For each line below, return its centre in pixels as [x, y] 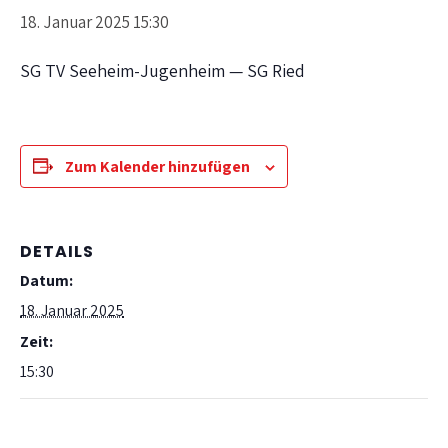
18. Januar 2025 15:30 [94, 21]
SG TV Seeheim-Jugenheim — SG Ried [162, 70]
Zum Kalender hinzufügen [157, 166]
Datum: [46, 280]
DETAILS [57, 251]
